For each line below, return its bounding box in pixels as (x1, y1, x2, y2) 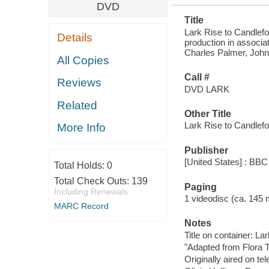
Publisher (184, 145, 228, 156)
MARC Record (53, 201, 109, 211)
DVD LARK (184, 83, 229, 94)
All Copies (57, 53, 110, 67)
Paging (184, 181, 217, 192)
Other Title (184, 108, 231, 119)
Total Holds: (53, 160, 107, 171)
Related (57, 98, 98, 112)
